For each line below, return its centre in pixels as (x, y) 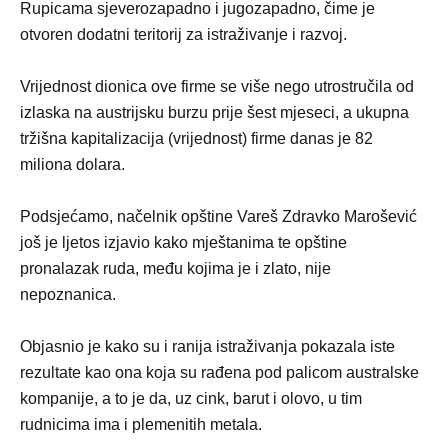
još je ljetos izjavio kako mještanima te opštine (183, 242)
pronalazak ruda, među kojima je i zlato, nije (175, 268)
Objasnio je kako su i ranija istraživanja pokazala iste (207, 346)
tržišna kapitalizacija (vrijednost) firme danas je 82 (196, 138)
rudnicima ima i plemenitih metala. (141, 424)
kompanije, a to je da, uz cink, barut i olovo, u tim (191, 398)
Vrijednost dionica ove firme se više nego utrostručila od (217, 86)
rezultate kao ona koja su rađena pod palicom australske (219, 372)
